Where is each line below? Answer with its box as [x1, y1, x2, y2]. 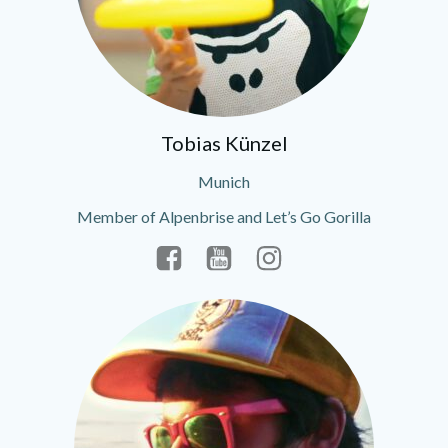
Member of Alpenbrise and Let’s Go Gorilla [77, 207, 371, 226]
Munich [198, 172, 250, 191]
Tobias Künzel [160, 131, 288, 155]
